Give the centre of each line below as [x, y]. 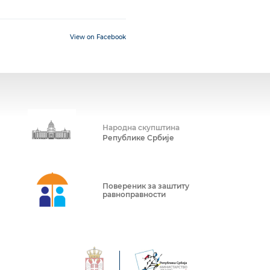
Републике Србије [138, 138]
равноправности [134, 194]
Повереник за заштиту [146, 186]
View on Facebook [98, 37]
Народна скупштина [141, 128]
